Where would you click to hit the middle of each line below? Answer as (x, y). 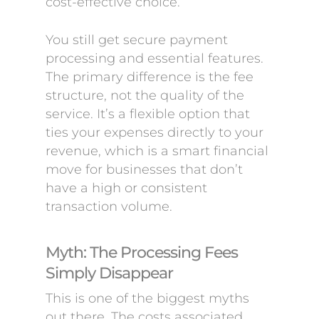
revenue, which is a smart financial (157, 151)
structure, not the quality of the (145, 95)
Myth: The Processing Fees (142, 252)
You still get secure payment (137, 40)
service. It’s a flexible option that (148, 114)
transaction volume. (109, 206)
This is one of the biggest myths (147, 298)
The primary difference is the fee (150, 77)
